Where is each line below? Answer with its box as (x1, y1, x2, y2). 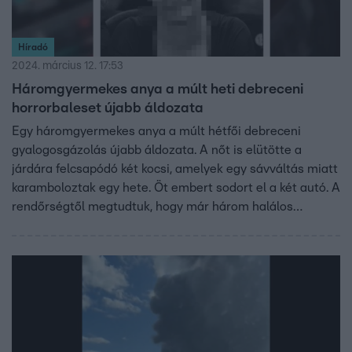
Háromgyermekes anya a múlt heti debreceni (12, 82, 303, 97)
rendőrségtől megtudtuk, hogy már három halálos (12, 200, 293, 214)
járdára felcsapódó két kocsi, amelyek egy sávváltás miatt (12, 163, 338, 176)
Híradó (18, 42, 48, 53)
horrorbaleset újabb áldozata (12, 101, 203, 116)
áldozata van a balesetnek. (12, 219, 167, 233)
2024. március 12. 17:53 (12, 60, 123, 72)
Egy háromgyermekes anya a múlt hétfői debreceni (12, 125, 301, 138)
